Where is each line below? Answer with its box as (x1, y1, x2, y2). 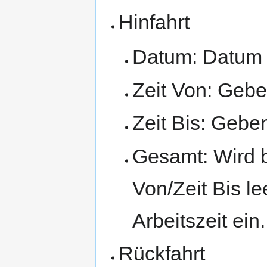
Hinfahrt (119, 11, 190, 34)
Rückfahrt (119, 242, 206, 265)
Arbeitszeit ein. (132, 209, 265, 232)
